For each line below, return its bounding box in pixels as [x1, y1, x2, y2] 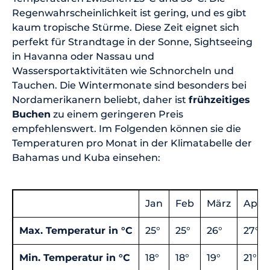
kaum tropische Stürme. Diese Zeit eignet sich [12, 22, 239, 34]
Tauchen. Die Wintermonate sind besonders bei [12, 80, 246, 92]
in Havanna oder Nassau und [12, 51, 154, 63]
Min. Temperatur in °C [19, 252, 130, 264]
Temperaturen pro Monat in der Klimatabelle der [12, 137, 252, 149]
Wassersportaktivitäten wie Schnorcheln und [12, 65, 234, 77]
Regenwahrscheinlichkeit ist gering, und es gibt [12, 7, 246, 19]
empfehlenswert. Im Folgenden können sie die [12, 123, 241, 135]
